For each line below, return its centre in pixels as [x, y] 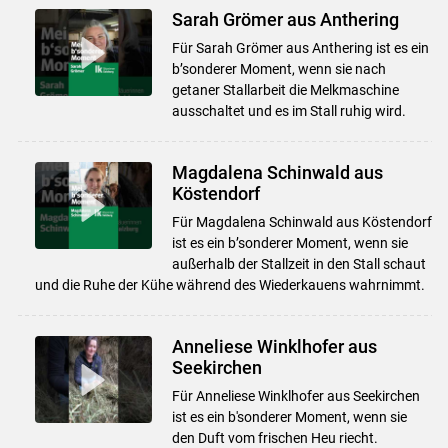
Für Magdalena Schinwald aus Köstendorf [301, 221]
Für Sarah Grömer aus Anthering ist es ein [300, 47]
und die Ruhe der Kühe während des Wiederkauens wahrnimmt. [229, 284]
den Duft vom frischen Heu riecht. [274, 437]
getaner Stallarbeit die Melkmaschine [285, 89]
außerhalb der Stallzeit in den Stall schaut [298, 263]
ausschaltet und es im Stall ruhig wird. [288, 110]
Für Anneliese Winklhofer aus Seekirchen [295, 395]
